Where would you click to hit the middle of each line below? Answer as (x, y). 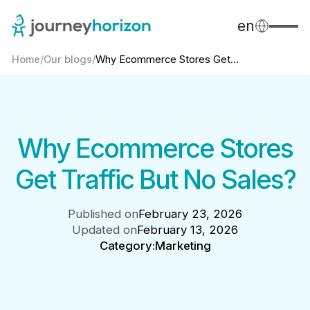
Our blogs (67, 59)
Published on (103, 214)
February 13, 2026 (188, 230)
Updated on (104, 230)
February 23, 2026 (190, 214)
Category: (127, 246)
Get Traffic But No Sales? (155, 179)
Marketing (183, 246)
